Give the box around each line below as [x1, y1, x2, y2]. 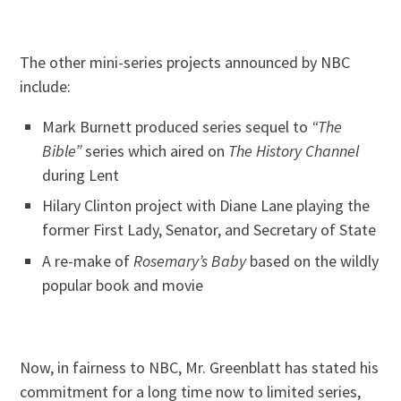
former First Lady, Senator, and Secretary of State [42, 219, 377, 241]
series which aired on [85, 140, 229, 161]
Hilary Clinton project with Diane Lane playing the [42, 195, 371, 217]
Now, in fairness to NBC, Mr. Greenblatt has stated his [20, 357, 380, 379]
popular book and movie [42, 274, 204, 295]
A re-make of [42, 250, 134, 271]
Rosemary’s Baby [133, 250, 251, 271]
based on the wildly [250, 250, 380, 271]
